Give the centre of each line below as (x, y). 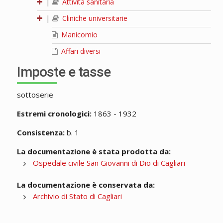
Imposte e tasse (63, 72)
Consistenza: (41, 133)
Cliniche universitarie (94, 18)
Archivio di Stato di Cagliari (77, 196)
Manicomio (78, 35)
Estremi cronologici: (54, 114)
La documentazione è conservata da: (86, 185)
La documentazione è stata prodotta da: (94, 152)
